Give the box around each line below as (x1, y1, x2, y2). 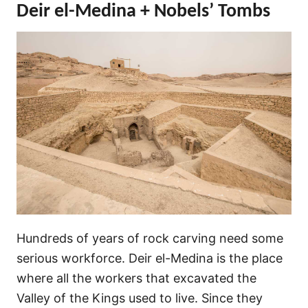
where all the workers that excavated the (16, 271, 256, 286)
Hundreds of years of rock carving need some (16, 231, 283, 246)
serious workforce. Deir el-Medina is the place (16, 251, 283, 266)
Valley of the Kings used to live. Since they (16, 291, 263, 306)
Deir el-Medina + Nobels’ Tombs (16, 1, 270, 21)
